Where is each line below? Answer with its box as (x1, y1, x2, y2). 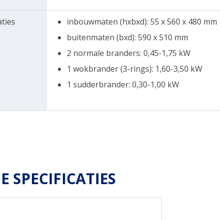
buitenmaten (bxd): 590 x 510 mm (67, 32, 188, 43)
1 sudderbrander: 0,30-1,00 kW (67, 79, 179, 90)
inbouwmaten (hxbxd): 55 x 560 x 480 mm (67, 16, 217, 27)
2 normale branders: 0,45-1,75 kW (67, 48, 191, 58)
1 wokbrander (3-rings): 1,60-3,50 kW (67, 63, 202, 74)
